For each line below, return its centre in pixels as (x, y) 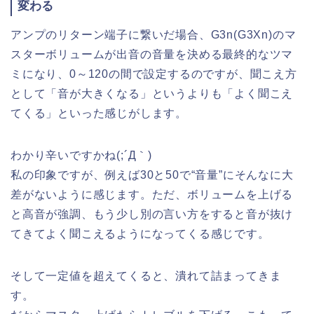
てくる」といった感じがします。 (99, 113)
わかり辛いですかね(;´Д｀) (81, 155)
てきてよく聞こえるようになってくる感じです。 (140, 233)
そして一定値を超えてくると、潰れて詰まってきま (146, 275)
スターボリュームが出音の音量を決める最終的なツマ (152, 54)
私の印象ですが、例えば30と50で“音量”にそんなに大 (152, 175)
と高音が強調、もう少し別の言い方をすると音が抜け (152, 214)
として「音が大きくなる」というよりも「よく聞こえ (152, 93)
